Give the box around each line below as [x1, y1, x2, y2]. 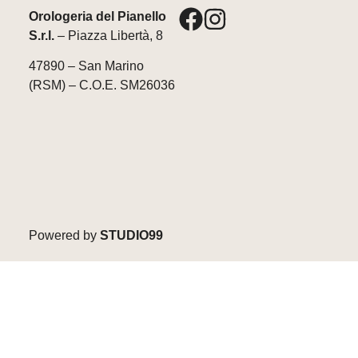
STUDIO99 [99, 229, 163, 243]
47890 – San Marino [28, 59, 144, 74]
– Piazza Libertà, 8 [54, 28, 163, 42]
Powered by [28, 229, 100, 243]
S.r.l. [28, 28, 54, 42]
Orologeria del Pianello [28, 9, 166, 23]
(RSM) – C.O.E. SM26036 [28, 78, 175, 93]
